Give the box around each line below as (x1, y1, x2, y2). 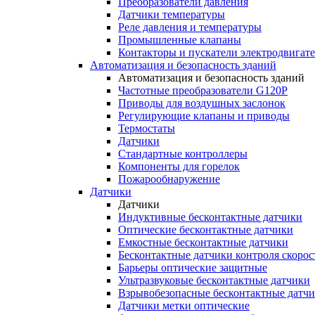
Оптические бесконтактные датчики (118, 224, 293, 236)
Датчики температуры (118, 8, 225, 20)
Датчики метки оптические (118, 300, 250, 311)
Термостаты (118, 122, 175, 134)
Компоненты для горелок (118, 160, 240, 172)
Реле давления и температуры (118, 21, 262, 33)
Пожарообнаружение (118, 173, 220, 185)
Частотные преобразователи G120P (118, 84, 288, 96)
